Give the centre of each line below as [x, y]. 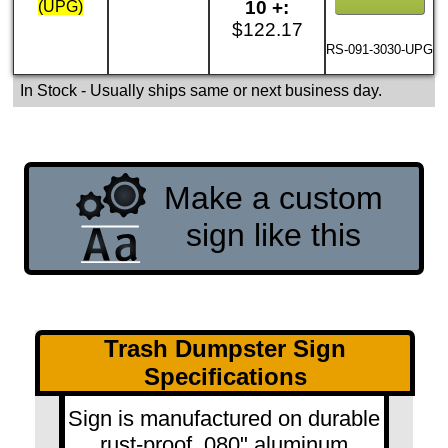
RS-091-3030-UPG [380, 50]
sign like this [274, 235]
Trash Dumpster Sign [225, 348]
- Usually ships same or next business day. [229, 90]
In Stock [48, 90]
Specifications [225, 376]
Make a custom [274, 198]
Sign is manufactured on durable [224, 418]
